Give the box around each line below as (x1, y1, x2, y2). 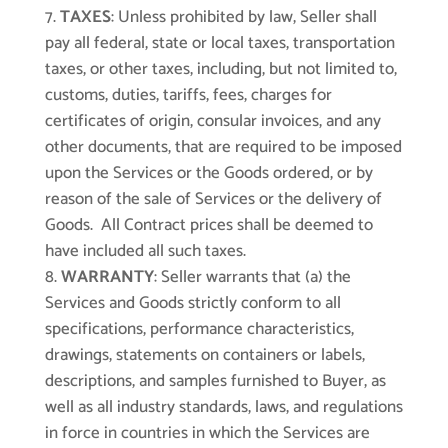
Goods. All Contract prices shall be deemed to (44, 211, 373, 240)
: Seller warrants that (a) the (153, 263, 351, 292)
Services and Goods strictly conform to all (44, 289, 341, 318)
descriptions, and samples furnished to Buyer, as (44, 367, 386, 396)
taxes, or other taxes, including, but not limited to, (44, 55, 397, 84)
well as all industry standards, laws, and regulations (44, 393, 403, 422)
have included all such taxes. (44, 237, 246, 266)
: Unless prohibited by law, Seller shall (110, 3, 377, 32)
